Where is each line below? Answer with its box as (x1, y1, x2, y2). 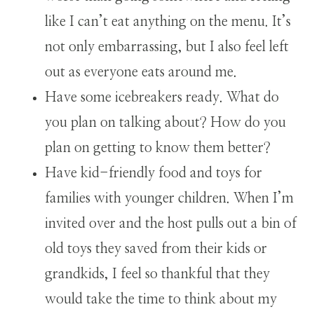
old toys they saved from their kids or (45, 241, 267, 256)
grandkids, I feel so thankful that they (45, 266, 270, 281)
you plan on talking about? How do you (45, 115, 286, 130)
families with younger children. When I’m (45, 191, 294, 205)
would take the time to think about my (45, 292, 277, 306)
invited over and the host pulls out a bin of (45, 216, 296, 231)
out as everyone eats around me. (45, 64, 237, 79)
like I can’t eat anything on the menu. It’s (45, 14, 291, 29)
